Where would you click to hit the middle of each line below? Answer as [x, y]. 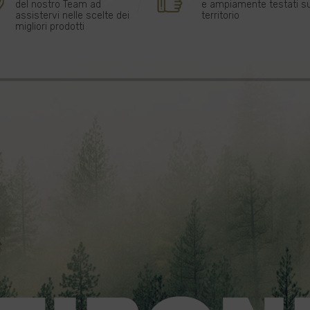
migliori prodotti [50, 27]
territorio [221, 16]
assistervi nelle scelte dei [73, 16]
